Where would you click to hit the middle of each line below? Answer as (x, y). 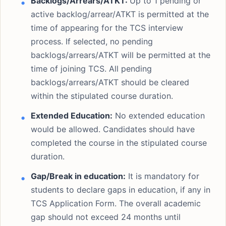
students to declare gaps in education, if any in (121, 190)
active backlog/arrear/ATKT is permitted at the (120, 14)
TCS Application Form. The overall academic (116, 203)
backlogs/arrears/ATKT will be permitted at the (121, 55)
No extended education (159, 116)
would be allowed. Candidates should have (113, 129)
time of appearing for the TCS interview (107, 28)
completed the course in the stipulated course (119, 143)
